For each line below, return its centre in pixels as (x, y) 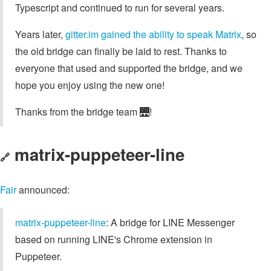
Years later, (40, 34)
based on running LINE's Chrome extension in (114, 239)
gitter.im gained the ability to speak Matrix (153, 34)
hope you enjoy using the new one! (90, 85)
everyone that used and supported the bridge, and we (129, 68)
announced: (43, 189)
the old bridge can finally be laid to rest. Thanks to (121, 51)
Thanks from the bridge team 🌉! (83, 112)
